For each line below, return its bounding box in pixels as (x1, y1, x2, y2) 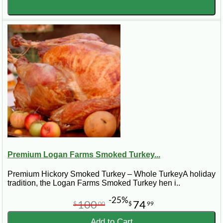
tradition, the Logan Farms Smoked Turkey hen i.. (7, 179, 180, 188)
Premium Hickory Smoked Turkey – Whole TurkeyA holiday (7, 170, 216, 179)
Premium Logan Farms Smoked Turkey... (7, 150, 160, 159)
